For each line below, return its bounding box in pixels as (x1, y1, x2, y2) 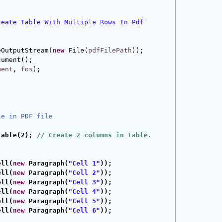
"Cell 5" (68, 197, 100, 205)
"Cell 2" (68, 169, 100, 176)
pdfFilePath (88, 47, 132, 54)
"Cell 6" (68, 207, 100, 214)
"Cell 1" (68, 160, 100, 167)
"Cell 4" (68, 188, 100, 195)
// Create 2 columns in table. (37, 131, 152, 139)
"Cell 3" (68, 178, 100, 186)
